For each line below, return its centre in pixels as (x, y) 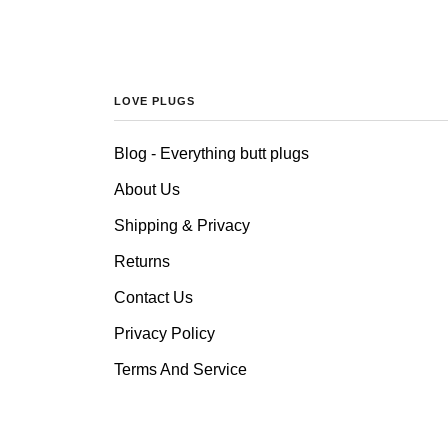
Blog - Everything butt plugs (211, 154)
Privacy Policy (164, 334)
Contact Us (153, 298)
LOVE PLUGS (154, 101)
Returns (142, 262)
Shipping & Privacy (182, 226)
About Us (147, 190)
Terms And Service (180, 370)
